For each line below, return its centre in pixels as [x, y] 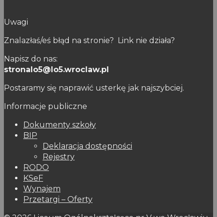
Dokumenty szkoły [60, 125]
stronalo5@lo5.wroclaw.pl [56, 70]
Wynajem [42, 189]
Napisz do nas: [31, 59]
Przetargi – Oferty [58, 200]
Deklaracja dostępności [87, 146]
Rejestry [59, 157]
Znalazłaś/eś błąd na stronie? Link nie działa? [89, 41]
